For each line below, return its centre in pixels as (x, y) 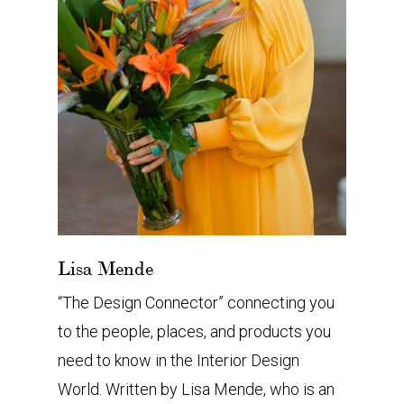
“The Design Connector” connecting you (196, 302)
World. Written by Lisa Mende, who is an (196, 389)
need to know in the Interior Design (179, 360)
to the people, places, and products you (194, 331)
